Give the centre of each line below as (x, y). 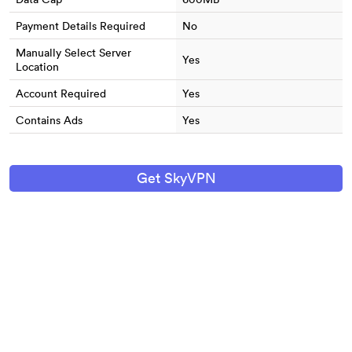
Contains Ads (49, 121)
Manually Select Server (73, 53)
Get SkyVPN (176, 178)
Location (37, 67)
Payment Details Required (81, 26)
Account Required (61, 94)
